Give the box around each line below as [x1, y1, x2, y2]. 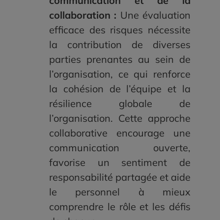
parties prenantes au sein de [49, 53, 191, 66]
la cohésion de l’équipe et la [49, 82, 191, 95]
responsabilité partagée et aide [49, 171, 191, 184]
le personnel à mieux [49, 186, 191, 198]
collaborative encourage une [49, 127, 191, 139]
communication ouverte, [49, 141, 191, 154]
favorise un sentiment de [49, 156, 191, 169]
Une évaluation [120, 9, 191, 22]
